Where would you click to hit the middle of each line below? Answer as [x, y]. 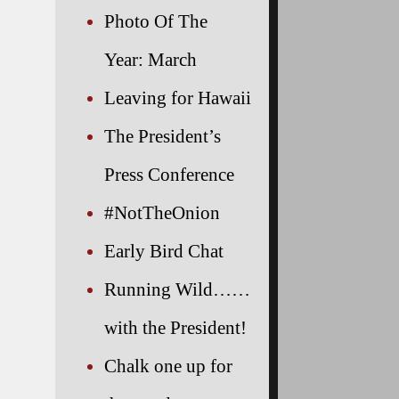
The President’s [163, 135]
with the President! [175, 327]
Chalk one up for [168, 365]
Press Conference [169, 174]
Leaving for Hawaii [178, 97]
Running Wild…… [177, 289]
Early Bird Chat [164, 250]
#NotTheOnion [162, 212]
